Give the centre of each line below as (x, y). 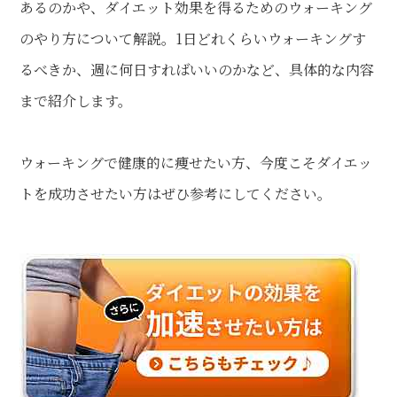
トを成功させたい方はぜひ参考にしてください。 (176, 193)
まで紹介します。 (76, 100)
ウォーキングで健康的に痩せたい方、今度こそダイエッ (196, 162)
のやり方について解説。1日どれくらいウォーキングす (193, 38)
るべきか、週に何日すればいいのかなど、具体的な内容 (197, 69)
